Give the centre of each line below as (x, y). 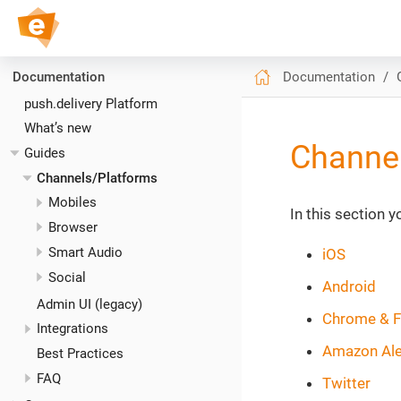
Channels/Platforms (97, 178)
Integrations (72, 329)
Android (349, 286)
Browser (73, 228)
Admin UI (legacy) (89, 304)
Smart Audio (85, 252)
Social (67, 277)
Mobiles (73, 203)
